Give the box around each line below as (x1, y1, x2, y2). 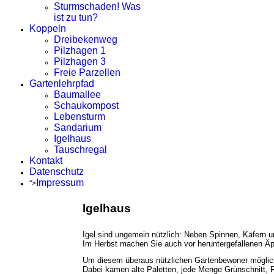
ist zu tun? (54, 12, 98, 23)
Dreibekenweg (54, 34, 117, 45)
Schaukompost (54, 100, 119, 111)
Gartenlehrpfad (29, 78, 94, 89)
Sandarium (54, 122, 102, 133)
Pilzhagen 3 (54, 56, 106, 67)
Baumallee (54, 89, 101, 100)
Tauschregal (54, 144, 107, 155)
